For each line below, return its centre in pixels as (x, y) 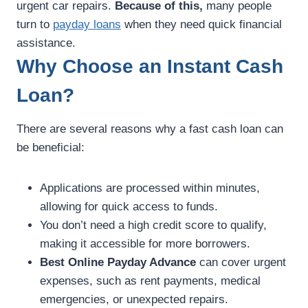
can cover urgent (241, 263)
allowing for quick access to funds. (129, 207)
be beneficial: (51, 148)
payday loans (87, 25)
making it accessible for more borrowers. (145, 244)
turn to (35, 25)
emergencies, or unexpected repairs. (134, 300)
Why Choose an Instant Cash (150, 67)
